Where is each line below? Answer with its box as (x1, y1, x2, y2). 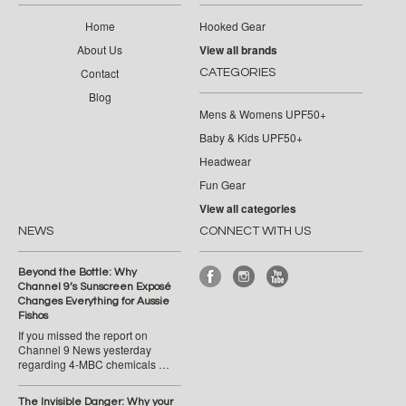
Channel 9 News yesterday (18, 342, 151, 357)
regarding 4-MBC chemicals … (18, 356, 169, 372)
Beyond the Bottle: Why (18, 266, 137, 278)
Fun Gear (199, 177, 246, 192)
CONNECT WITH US (199, 225, 311, 237)
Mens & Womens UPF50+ (199, 106, 326, 121)
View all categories (199, 200, 296, 217)
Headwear (199, 153, 251, 169)
